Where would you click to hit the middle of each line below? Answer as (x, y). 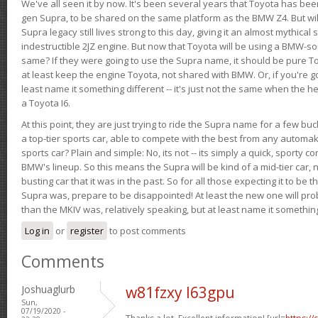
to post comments (147, 230)
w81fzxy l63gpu (180, 292)
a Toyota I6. (46, 103)
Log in (37, 230)
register (87, 230)
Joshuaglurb (48, 289)
